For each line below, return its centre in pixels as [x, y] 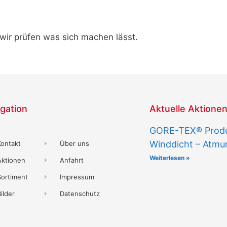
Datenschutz [80, 193]
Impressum [77, 177]
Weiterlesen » [170, 158]
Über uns [75, 143]
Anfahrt [72, 160]
